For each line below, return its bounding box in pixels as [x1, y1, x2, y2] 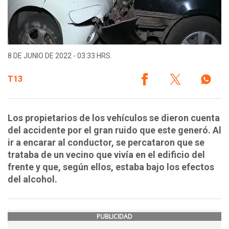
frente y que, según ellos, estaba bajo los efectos [8, 162, 214, 173]
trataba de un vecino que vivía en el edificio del [8, 149, 205, 161]
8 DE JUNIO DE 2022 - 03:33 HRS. [8, 52, 112, 60]
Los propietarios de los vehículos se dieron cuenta [8, 112, 220, 124]
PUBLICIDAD [97, 212, 132, 221]
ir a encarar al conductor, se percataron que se [8, 137, 204, 148]
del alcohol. [8, 174, 57, 185]
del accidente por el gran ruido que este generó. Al [8, 125, 221, 136]
